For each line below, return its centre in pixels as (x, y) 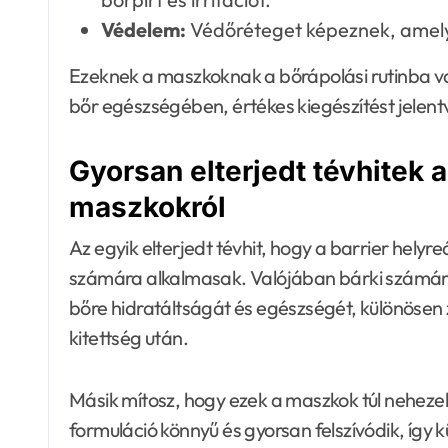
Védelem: (143, 29)
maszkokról (147, 206)
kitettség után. (129, 337)
